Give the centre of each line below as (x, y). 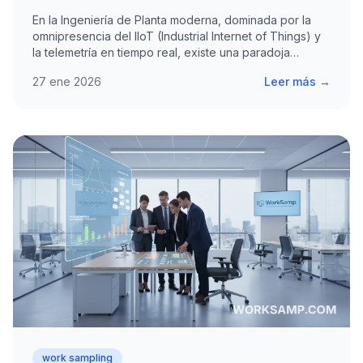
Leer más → (297, 81)
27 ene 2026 (67, 81)
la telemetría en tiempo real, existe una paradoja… (166, 52)
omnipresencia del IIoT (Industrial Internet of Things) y (177, 36)
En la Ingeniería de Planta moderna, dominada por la (172, 19)
